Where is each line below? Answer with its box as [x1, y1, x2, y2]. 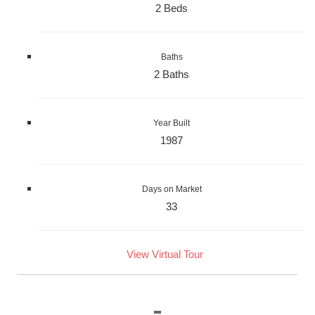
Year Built [153, 117, 190, 128]
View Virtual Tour [126, 247, 203, 260]
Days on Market [141, 184, 202, 194]
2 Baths [154, 67, 189, 80]
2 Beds [155, 1, 188, 14]
